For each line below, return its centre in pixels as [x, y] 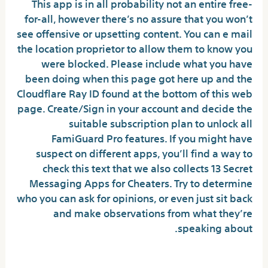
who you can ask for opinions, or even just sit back [134, 197]
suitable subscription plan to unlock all [160, 123]
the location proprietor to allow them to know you [135, 48]
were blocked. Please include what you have [147, 63]
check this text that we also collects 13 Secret [147, 167]
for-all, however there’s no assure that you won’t [138, 18]
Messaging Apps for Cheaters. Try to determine [141, 182]
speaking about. [215, 227]
